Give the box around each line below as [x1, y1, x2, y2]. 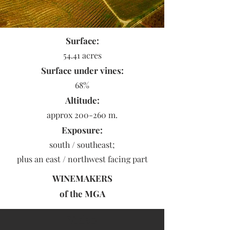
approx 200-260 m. [47, 109, 118, 120]
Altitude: [65, 94, 100, 106]
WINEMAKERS [52, 172, 112, 184]
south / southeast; [49, 139, 115, 150]
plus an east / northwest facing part [16, 154, 148, 164]
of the [59, 188, 85, 199]
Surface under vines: [41, 65, 124, 76]
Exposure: [62, 124, 103, 136]
